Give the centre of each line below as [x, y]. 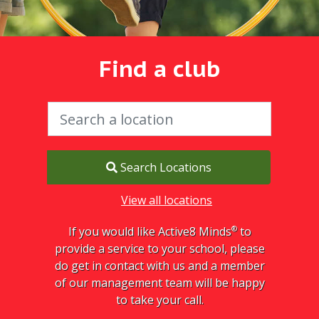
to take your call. [159, 300]
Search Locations [164, 167]
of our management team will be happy [159, 283]
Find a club [159, 68]
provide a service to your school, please [159, 249]
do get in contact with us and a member [159, 266]
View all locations [167, 200]
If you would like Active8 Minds [150, 231]
